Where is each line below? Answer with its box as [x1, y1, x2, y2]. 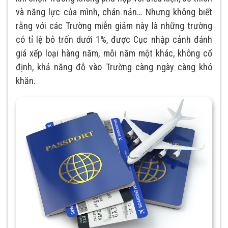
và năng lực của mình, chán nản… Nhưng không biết [16, 7, 212, 18]
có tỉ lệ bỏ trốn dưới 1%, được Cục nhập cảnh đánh [16, 34, 212, 45]
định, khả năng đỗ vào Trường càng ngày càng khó [16, 62, 212, 73]
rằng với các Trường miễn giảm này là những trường [16, 20, 212, 32]
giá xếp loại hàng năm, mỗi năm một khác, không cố [16, 48, 212, 59]
